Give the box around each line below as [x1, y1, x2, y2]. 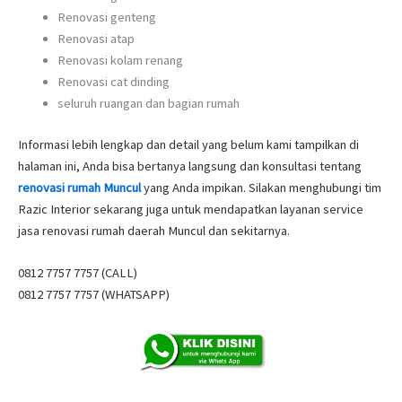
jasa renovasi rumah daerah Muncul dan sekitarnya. [18, 223, 290, 240]
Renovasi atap [57, 31, 135, 48]
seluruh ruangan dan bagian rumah [57, 95, 240, 112]
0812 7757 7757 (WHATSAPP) [18, 286, 170, 303]
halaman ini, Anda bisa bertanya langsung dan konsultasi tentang [18, 158, 362, 175]
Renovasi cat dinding [57, 74, 170, 91]
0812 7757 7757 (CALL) [18, 265, 137, 282]
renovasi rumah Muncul [18, 179, 141, 197]
